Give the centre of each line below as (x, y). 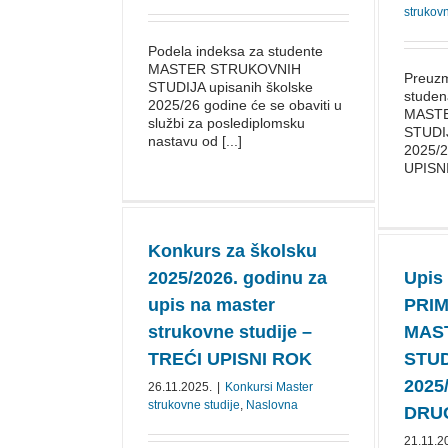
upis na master (211, 305)
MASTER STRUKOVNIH (224, 69)
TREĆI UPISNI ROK (230, 359)
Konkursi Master (269, 387)
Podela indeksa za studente (235, 51)
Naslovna (272, 405)
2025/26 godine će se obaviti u (245, 105)
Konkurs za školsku (232, 251)
